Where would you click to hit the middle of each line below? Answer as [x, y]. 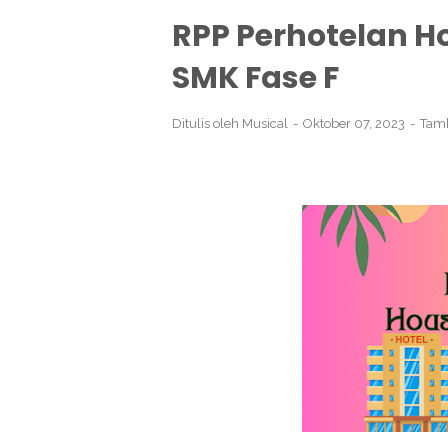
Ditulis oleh [207, 123]
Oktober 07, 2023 [355, 123]
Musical [265, 123]
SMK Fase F [255, 78]
